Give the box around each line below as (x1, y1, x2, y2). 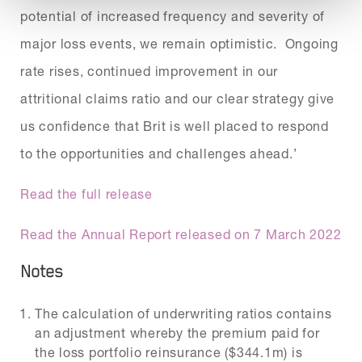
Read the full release (20, 186, 153, 201)
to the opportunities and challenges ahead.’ (20, 145, 297, 161)
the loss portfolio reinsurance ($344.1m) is (35, 344, 303, 360)
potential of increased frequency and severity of (20, 8, 325, 23)
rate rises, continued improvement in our (20, 63, 278, 78)
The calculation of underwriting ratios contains (35, 305, 332, 321)
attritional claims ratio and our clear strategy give (20, 90, 335, 106)
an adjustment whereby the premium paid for (35, 325, 320, 340)
